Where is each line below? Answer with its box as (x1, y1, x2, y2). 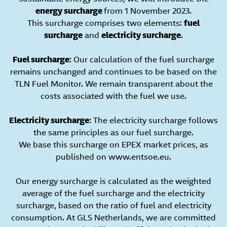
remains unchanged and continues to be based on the (10, 66, 217, 77)
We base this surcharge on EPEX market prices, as (19, 139, 208, 150)
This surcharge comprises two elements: (27, 18, 184, 28)
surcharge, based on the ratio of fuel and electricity (16, 200, 211, 211)
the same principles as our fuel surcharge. (33, 127, 194, 138)
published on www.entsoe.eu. (56, 152, 171, 162)
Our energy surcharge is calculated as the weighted (16, 176, 211, 186)
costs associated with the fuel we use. (41, 91, 186, 101)
